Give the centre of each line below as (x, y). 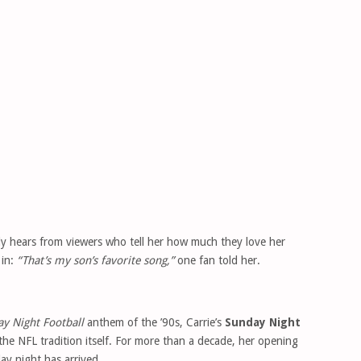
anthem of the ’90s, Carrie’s (154, 322)
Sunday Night (263, 322)
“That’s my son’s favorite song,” (95, 260)
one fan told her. (217, 260)
